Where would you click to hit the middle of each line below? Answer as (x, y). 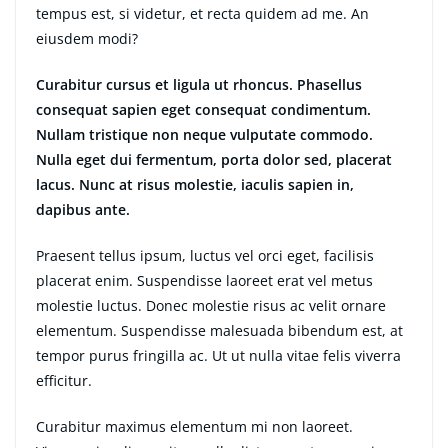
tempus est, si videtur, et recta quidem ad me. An (202, 14)
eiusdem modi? (87, 39)
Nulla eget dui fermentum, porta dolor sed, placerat (214, 160)
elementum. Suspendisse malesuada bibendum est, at (219, 331)
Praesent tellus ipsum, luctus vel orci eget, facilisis (205, 256)
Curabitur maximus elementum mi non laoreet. (194, 427)
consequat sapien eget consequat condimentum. (203, 110)
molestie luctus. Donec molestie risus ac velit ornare (211, 306)
